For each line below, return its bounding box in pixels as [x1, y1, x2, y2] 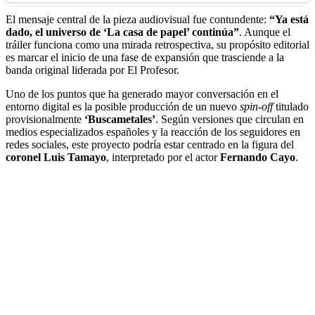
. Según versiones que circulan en [155, 112, 304, 125]
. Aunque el [239, 25, 290, 38]
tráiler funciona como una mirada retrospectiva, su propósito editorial [6, 38, 309, 51]
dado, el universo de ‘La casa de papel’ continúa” [6, 25, 239, 38]
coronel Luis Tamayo [6, 150, 106, 163]
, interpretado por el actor [106, 150, 220, 163]
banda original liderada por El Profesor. [6, 63, 179, 76]
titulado [273, 100, 309, 112]
